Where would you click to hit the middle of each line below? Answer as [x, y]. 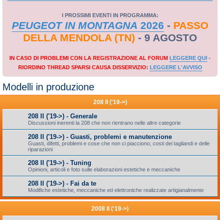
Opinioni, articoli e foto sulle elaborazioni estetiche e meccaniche [104, 169]
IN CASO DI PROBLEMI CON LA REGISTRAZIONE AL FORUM [89, 58]
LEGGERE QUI [188, 58]
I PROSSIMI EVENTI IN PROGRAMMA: [110, 15]
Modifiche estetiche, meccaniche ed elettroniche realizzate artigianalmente [116, 190]
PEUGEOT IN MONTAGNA [75, 26]
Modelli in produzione [48, 87]
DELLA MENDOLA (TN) [79, 38]
